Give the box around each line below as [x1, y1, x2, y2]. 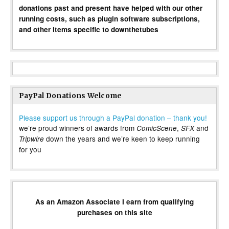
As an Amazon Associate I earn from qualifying [35, 197, 194, 207]
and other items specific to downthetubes [19, 25, 158, 35]
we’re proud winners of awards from [19, 123, 136, 133]
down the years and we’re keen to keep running [44, 133, 200, 144]
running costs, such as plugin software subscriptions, [19, 14, 200, 24]
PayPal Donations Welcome [19, 91, 122, 101]
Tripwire [19, 134, 44, 144]
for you [19, 144, 41, 155]
